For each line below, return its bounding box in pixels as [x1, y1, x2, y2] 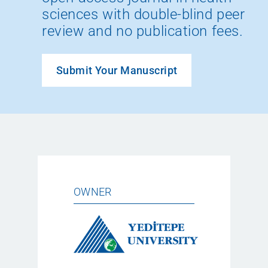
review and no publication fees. [42, 23, 243, 40]
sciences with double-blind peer [42, 6, 245, 23]
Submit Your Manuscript [56, 64, 178, 77]
